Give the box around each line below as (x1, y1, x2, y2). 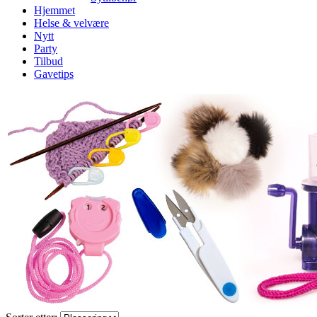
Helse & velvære (34, 16, 109, 29)
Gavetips (34, 67, 74, 80)
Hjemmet (34, 4, 75, 16)
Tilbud (34, 54, 63, 67)
